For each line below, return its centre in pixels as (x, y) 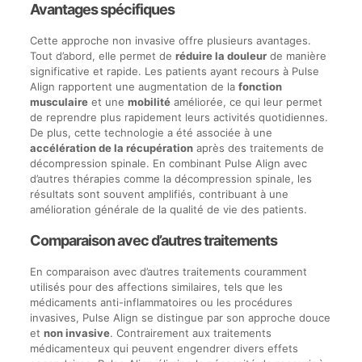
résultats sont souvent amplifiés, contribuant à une (159, 194)
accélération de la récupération (111, 148)
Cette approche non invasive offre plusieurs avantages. (170, 40)
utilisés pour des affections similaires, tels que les (156, 287)
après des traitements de (258, 148)
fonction (260, 86)
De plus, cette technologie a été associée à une (151, 133)
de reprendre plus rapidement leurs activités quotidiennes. (179, 117)
